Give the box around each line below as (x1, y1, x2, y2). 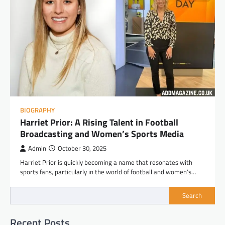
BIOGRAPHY (20, 105, 55, 115)
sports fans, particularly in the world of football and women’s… (20, 166, 196, 177)
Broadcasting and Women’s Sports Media (20, 127, 184, 141)
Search (182, 190, 202, 201)
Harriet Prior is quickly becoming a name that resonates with (20, 157, 192, 167)
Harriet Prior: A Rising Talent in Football (20, 115, 178, 129)
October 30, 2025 (58, 143, 106, 153)
